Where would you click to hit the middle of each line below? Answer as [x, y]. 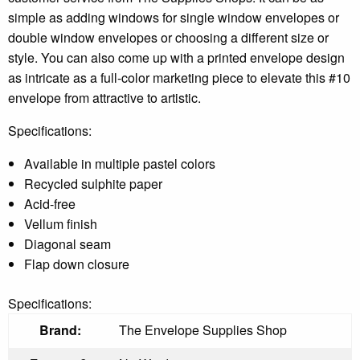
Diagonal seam [67, 243]
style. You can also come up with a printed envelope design [176, 57]
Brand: [60, 329]
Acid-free [50, 203]
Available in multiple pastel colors [120, 163]
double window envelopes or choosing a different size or [168, 37]
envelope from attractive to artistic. [104, 97]
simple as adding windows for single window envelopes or [174, 17]
